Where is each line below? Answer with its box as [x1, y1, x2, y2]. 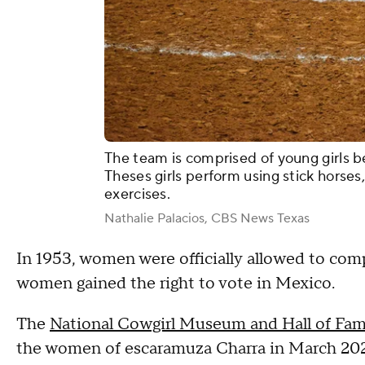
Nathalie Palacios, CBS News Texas [104, 209, 310, 226]
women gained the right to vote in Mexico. [16, 272, 335, 294]
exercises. [104, 184, 171, 204]
